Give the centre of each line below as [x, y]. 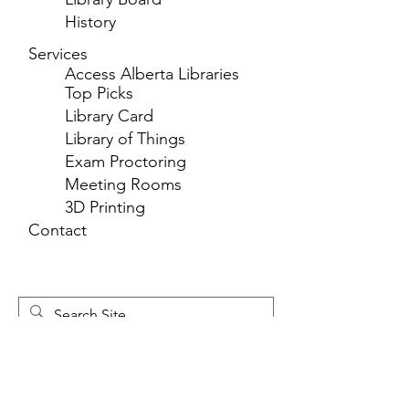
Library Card [109, 116]
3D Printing [105, 207]
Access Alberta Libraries [152, 74]
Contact [58, 230]
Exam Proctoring [126, 162]
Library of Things [125, 139]
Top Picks [99, 93]
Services [58, 54]
